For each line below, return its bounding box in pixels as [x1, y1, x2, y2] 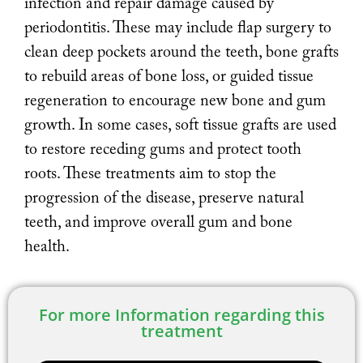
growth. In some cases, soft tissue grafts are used [24, 117, 336, 134]
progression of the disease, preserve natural [24, 190, 304, 207]
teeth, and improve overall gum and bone [24, 214, 293, 231]
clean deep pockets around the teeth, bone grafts [24, 44, 339, 61]
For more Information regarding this [38, 304, 325, 327]
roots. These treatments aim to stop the [24, 165, 276, 182]
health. [24, 238, 70, 255]
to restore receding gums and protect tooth [24, 141, 301, 158]
